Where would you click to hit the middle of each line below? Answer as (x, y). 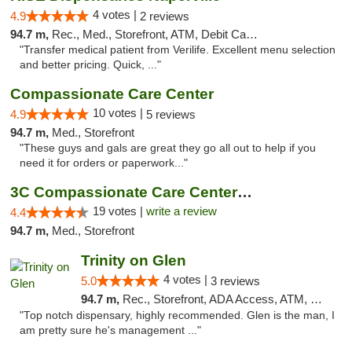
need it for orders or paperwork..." (104, 163)
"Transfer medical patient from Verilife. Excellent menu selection (178, 50)
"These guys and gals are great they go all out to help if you (168, 148)
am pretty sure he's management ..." (110, 330)
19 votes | (119, 211)
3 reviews (235, 281)
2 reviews (165, 16)
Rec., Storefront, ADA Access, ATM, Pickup (216, 299)
